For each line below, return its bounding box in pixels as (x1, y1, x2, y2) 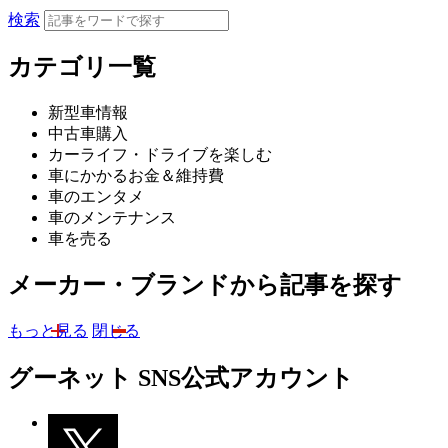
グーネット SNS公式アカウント (8, 365, 354, 392)
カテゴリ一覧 (8, 53, 156, 80)
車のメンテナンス (48, 208, 176, 226)
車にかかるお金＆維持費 (48, 166, 224, 184)
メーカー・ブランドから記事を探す (8, 272, 402, 299)
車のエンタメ (48, 187, 144, 205)
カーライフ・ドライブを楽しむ (48, 145, 272, 163)
